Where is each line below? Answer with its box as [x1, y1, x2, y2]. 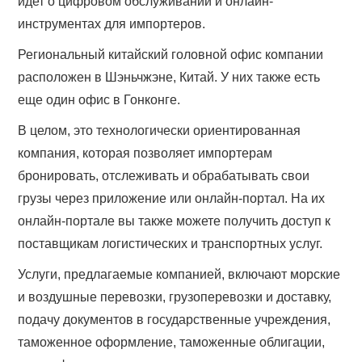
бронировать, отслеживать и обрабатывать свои [18, 169, 310, 183]
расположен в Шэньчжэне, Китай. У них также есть [18, 70, 321, 85]
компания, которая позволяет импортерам [18, 146, 273, 161]
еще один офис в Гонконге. [18, 93, 181, 107]
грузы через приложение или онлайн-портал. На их [18, 192, 326, 206]
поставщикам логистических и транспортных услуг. [18, 237, 323, 251]
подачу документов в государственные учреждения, [18, 313, 331, 327]
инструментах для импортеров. [18, 17, 206, 32]
